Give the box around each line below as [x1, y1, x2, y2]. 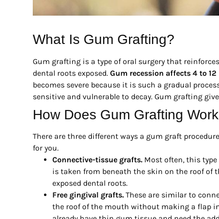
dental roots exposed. [33, 68, 110, 78]
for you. [33, 143, 59, 153]
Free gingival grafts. [52, 190, 124, 199]
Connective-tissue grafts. [52, 154, 142, 164]
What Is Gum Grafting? [33, 31, 175, 47]
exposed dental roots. [52, 178, 128, 188]
